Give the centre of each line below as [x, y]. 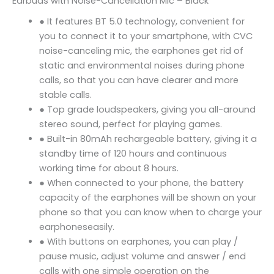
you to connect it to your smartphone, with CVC [146, 36]
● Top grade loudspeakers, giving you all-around [147, 110]
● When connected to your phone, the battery [141, 183]
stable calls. [65, 95]
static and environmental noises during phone [142, 66]
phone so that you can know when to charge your [150, 213]
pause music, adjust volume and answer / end [142, 257]
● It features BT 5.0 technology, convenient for [142, 22]
